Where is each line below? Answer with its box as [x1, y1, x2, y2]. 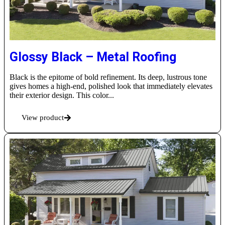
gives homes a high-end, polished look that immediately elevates [10, 82, 212, 91]
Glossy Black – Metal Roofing [10, 50, 176, 65]
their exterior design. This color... [10, 91, 114, 100]
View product [22, 114, 64, 122]
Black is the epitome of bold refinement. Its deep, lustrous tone [10, 73, 207, 82]
